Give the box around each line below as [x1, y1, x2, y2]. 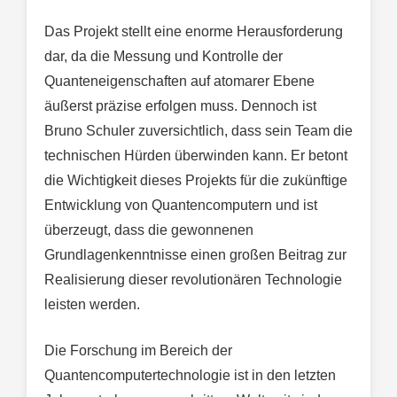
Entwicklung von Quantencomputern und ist [44, 198, 317, 214]
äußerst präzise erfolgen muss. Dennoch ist [44, 98, 316, 114]
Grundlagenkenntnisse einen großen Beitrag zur [44, 247, 346, 263]
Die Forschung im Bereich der [44, 343, 232, 359]
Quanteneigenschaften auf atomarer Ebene [44, 74, 315, 90]
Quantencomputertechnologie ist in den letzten [44, 368, 336, 384]
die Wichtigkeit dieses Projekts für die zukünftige [44, 173, 347, 189]
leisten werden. [44, 297, 140, 313]
